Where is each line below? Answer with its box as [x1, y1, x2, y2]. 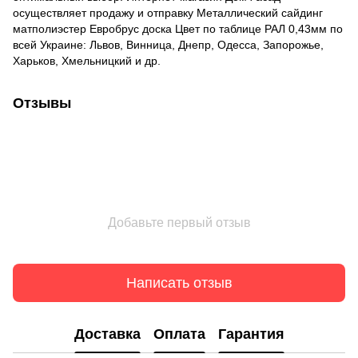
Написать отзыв [125, 274, 233, 291]
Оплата [153, 325, 205, 342]
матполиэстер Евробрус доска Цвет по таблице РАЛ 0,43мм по [13, 22, 343, 36]
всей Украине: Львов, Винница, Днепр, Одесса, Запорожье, [13, 38, 324, 52]
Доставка [74, 325, 141, 342]
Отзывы [13, 95, 71, 112]
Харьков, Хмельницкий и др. [13, 54, 161, 68]
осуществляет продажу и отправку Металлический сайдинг [13, 6, 323, 20]
